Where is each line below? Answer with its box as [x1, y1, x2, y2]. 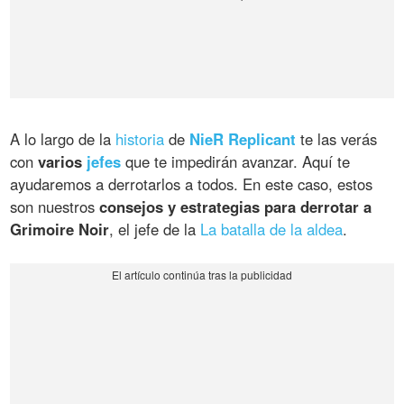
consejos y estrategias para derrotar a [99, 196, 372, 218]
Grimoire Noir [10, 218, 110, 241]
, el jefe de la [109, 218, 201, 241]
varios [38, 151, 87, 173]
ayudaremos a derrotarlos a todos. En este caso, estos [10, 173, 373, 196]
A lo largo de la [10, 128, 116, 151]
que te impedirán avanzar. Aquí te [121, 151, 351, 173]
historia [115, 128, 165, 151]
